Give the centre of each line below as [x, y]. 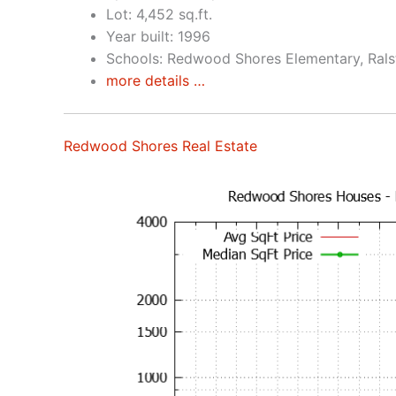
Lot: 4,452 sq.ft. [159, 15]
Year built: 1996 [158, 37]
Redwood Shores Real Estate [160, 146]
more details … [156, 81]
